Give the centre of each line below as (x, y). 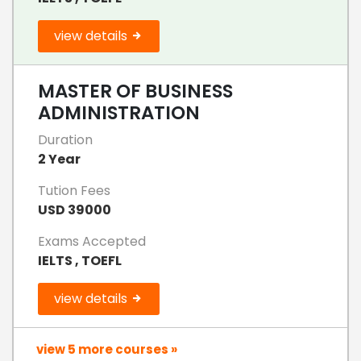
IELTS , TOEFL (80, 260)
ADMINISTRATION (119, 112)
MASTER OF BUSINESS (135, 91)
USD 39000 (75, 210)
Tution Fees (74, 190)
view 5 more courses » (107, 349)
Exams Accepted (92, 241)
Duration (65, 139)
